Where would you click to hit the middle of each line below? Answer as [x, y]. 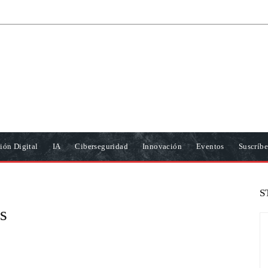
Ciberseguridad [102, 146]
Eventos [210, 146]
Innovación [162, 146]
